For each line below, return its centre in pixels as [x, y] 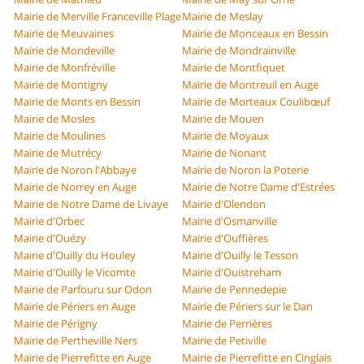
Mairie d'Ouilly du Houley [75, 256]
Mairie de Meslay [223, 17]
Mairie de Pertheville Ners [76, 341]
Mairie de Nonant [224, 153]
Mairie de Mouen [223, 119]
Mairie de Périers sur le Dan [247, 307]
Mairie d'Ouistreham [232, 273]
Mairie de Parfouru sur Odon [83, 290]
